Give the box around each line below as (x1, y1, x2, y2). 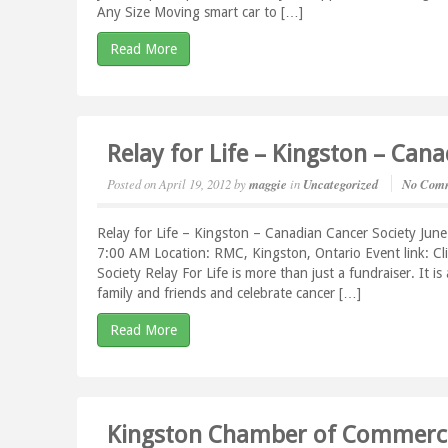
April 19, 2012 (159, 175, 232, 192)
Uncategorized (303, 175, 379, 193)
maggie (249, 175, 288, 193)
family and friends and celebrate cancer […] (97, 285, 362, 301)
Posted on (107, 175, 157, 192)
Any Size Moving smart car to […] (97, 4, 304, 20)
